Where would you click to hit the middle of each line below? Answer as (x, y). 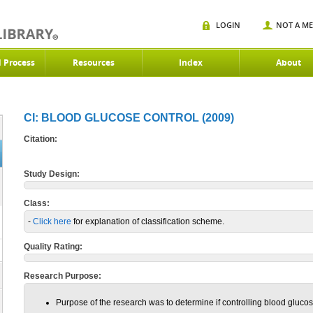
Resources (94, 63)
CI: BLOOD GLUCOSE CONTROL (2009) (129, 118)
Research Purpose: (63, 276)
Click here (52, 221)
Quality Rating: (53, 247)
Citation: (41, 139)
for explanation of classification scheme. (148, 221)
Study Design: (52, 174)
